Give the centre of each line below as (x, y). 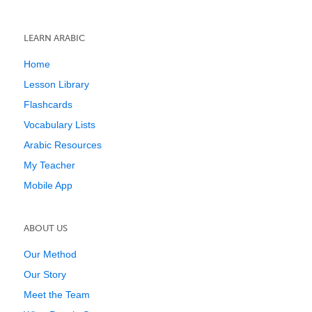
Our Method (50, 254)
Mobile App (48, 185)
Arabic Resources (63, 145)
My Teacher (49, 165)
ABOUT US (46, 228)
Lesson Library (56, 84)
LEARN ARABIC (54, 38)
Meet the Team (57, 295)
